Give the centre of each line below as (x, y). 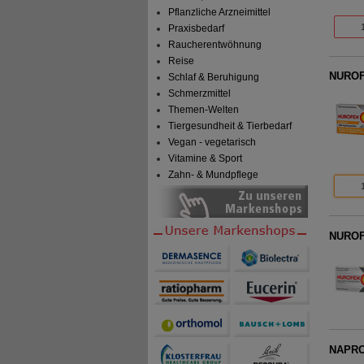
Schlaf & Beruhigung (214, 78)
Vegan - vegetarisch (212, 143)
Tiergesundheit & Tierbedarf (230, 126)
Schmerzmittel (200, 94)
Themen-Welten (204, 110)
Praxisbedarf (197, 29)
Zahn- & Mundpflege (214, 175)
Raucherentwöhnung (215, 45)
